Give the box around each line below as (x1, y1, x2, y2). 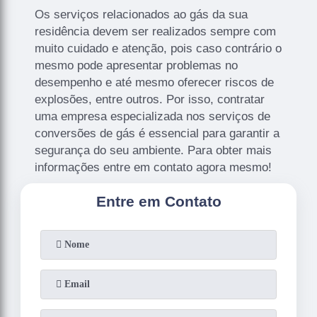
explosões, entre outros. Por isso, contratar (35, 92, 265, 106)
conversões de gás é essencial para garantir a (35, 126, 280, 140)
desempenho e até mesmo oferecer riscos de (35, 75, 275, 89)
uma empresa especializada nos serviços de (35, 109, 271, 123)
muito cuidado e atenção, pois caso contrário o (35, 41, 282, 55)
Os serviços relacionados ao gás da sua (35, 7, 248, 21)
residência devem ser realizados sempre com (35, 24, 277, 38)
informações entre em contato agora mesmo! (35, 160, 272, 174)
